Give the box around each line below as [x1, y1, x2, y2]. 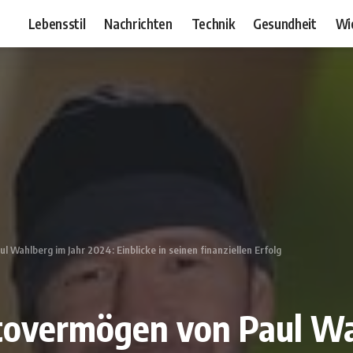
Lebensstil [28, 14, 86, 32]
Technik [191, 14, 235, 32]
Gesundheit [253, 14, 317, 32]
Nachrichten [104, 14, 173, 32]
